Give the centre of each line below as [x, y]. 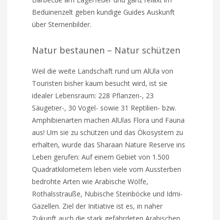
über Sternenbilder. [62, 24]
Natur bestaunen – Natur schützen [106, 50]
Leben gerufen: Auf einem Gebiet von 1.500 [101, 157]
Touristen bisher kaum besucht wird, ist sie [100, 83]
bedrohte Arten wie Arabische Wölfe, [90, 181]
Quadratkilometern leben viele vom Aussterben [107, 169]
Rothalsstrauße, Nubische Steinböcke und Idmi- [108, 193]
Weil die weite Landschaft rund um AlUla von [103, 71]
